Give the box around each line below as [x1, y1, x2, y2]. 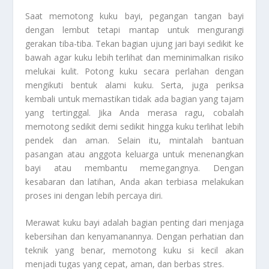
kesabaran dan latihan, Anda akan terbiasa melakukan [25, 175, 244, 187]
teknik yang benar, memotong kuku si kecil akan [25, 244, 244, 256]
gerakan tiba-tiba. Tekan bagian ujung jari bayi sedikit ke [25, 37, 244, 49]
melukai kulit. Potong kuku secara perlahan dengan [25, 65, 244, 77]
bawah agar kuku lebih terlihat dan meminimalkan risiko [25, 51, 244, 63]
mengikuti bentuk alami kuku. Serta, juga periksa [25, 79, 244, 91]
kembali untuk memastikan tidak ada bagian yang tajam [25, 92, 244, 104]
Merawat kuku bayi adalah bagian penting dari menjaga [25, 217, 244, 229]
